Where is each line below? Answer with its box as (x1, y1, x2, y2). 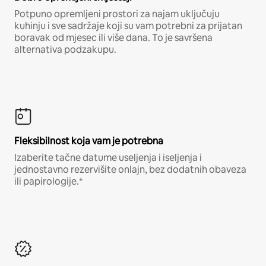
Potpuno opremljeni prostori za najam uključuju (14, 8, 220, 21)
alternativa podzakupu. (14, 43, 116, 56)
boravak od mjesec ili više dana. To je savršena (14, 31, 213, 45)
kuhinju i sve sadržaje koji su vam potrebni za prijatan (14, 20, 242, 33)
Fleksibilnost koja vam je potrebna (14, 135, 163, 148)
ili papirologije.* (14, 175, 83, 188)
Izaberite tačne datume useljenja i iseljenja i (14, 151, 202, 164)
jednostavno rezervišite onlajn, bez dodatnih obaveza (14, 163, 246, 176)
